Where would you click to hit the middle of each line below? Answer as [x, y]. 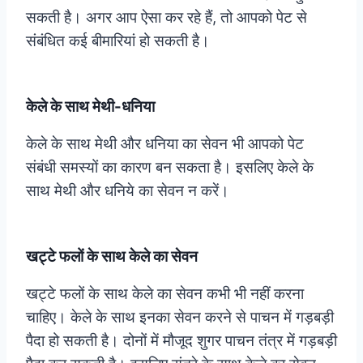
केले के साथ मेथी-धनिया [90, 106]
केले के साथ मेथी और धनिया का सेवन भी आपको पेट [165, 143]
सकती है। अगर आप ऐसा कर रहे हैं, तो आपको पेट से [167, 17]
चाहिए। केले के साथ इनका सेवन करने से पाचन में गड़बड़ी [180, 317]
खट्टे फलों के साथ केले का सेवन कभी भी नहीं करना [165, 293]
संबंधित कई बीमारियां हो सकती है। [118, 41]
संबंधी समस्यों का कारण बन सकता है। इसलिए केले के [170, 167]
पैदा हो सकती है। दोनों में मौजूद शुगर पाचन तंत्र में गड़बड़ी [181, 340]
